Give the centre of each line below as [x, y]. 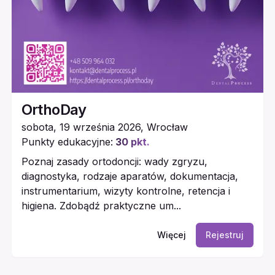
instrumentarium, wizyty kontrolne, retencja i [126, 191]
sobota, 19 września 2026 [81, 127]
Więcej [172, 234]
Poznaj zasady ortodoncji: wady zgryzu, [114, 161]
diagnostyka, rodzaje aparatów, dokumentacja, [130, 176]
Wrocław [167, 127]
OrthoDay [54, 109]
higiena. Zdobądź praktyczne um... [101, 205]
